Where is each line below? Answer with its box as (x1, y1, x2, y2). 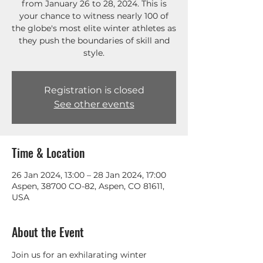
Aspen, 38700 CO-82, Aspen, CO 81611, (12, 181, 164, 191)
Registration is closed (43, 85, 144, 96)
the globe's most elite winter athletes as (12, 23, 176, 33)
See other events (53, 99, 134, 110)
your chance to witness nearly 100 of (19, 11, 168, 21)
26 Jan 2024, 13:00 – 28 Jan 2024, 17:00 (12, 170, 166, 180)
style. (83, 48, 104, 58)
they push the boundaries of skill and (18, 35, 170, 46)
